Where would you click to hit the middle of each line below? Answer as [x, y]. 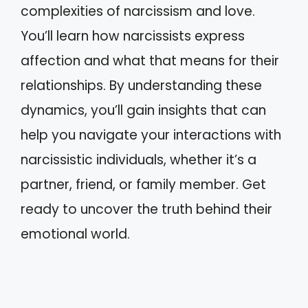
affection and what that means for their [150, 61]
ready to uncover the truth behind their [146, 209]
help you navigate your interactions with [151, 135]
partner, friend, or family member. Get [143, 185]
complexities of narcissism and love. [138, 11]
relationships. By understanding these [141, 86]
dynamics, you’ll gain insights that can [143, 110]
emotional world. [75, 234]
